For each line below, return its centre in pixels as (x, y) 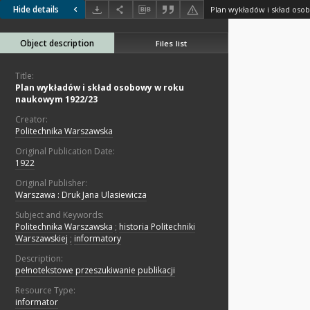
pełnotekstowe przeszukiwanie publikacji (95, 271)
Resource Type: (45, 291)
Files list (171, 43)
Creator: (31, 120)
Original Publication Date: (65, 152)
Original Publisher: (51, 183)
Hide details (36, 10)
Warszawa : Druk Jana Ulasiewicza (81, 195)
